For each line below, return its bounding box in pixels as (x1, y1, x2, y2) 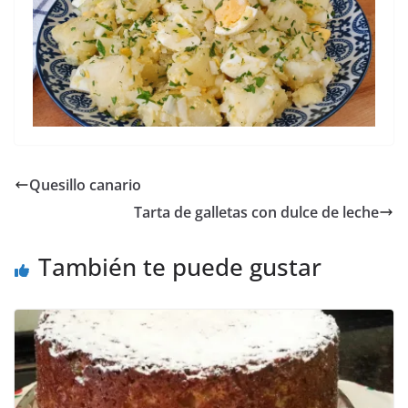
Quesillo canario (29, 175, 141, 196)
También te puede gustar (38, 250, 321, 284)
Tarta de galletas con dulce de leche (134, 202, 379, 223)
